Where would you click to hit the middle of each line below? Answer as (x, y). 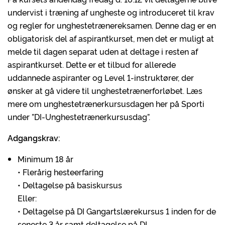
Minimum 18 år (45, 159)
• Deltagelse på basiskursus (70, 185)
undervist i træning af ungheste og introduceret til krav (111, 12)
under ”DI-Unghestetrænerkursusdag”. (79, 117)
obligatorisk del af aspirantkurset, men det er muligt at (111, 38)
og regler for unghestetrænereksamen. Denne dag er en (112, 25)
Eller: (27, 198)
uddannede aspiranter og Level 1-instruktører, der (101, 77)
